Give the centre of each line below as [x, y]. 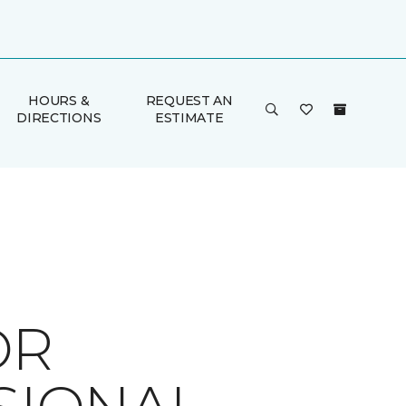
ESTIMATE [189, 118]
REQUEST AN [189, 101]
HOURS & [59, 101]
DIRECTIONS [59, 118]
